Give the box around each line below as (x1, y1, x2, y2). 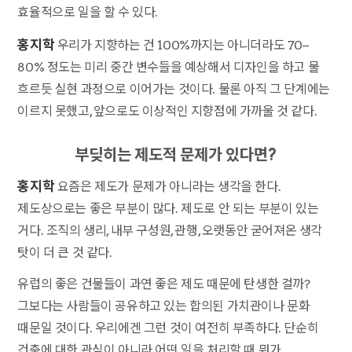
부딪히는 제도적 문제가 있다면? (75, 145, 277, 164)
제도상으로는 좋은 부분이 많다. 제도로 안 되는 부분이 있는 (17, 200, 319, 216)
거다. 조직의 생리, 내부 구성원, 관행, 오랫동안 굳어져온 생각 (17, 222, 323, 238)
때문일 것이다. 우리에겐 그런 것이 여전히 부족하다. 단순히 (17, 320, 319, 335)
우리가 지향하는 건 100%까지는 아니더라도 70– (54, 37, 309, 53)
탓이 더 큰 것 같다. (17, 244, 112, 260)
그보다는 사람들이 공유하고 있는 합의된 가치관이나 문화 (17, 298, 310, 313)
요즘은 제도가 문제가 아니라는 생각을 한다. (54, 178, 281, 194)
